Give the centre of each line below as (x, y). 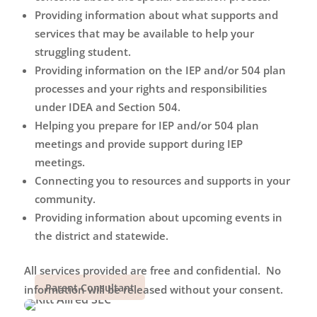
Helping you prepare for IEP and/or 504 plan (146, 125)
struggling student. (82, 52)
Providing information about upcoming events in (158, 217)
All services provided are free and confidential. (142, 270)
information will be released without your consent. (153, 289)
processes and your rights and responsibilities (150, 88)
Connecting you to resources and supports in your (162, 180)
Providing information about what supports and (156, 15)
